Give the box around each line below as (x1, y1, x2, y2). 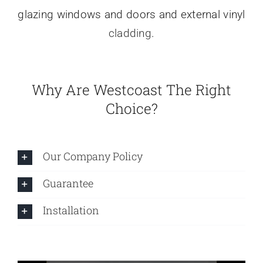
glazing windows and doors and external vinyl (18, 7, 245, 21)
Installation (42, 203, 99, 217)
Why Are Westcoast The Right (32, 80, 231, 100)
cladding (108, 26, 151, 40)
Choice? (105, 99, 158, 119)
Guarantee (42, 176, 93, 190)
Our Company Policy (42, 149, 143, 163)
